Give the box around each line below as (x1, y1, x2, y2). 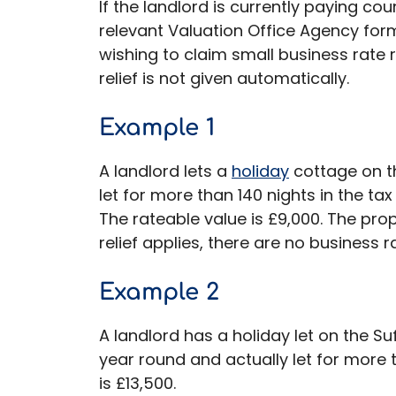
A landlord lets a (99, 160, 232, 183)
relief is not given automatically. (99, 67, 349, 90)
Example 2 (99, 279, 219, 306)
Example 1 (99, 115, 215, 141)
